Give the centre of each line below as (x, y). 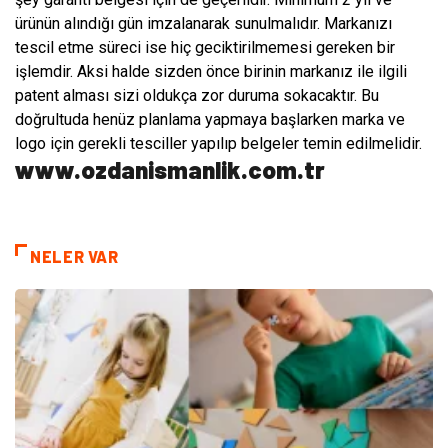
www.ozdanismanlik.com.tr (170, 170)
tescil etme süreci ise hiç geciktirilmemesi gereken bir (205, 48)
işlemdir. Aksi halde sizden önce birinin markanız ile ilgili (211, 72)
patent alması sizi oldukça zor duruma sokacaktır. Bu (197, 96)
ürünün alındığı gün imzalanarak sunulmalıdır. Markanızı (203, 24)
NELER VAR (74, 257)
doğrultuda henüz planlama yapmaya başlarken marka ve (210, 120)
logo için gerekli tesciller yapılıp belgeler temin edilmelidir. (218, 144)
